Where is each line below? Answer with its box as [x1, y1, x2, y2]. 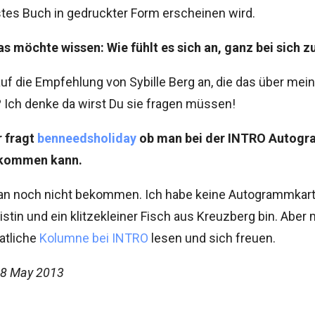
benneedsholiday [37, 131, 136, 146]
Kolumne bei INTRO [39, 231, 148, 245]
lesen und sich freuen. [148, 231, 276, 245]
